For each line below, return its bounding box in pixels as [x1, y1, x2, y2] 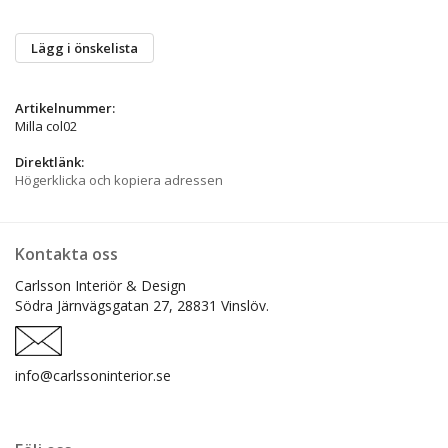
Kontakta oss [15, 242, 118, 265]
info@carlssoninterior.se [15, 365, 171, 385]
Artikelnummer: [15, 98, 115, 117]
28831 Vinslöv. [177, 295, 269, 315]
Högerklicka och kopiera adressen [15, 170, 223, 189]
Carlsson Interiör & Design [15, 275, 186, 295]
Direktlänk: [15, 152, 84, 171]
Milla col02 [15, 116, 77, 135]
